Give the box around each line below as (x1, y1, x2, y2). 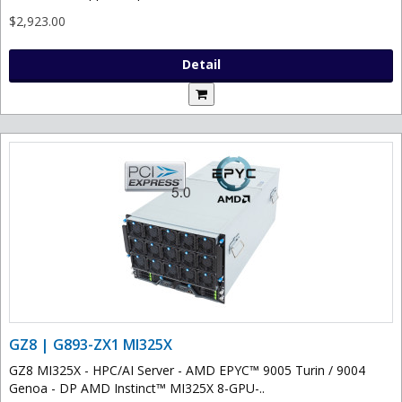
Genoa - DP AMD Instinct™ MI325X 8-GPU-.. (9, 380, 265, 398)
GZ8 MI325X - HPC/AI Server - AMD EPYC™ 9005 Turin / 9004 (9, 362, 365, 380)
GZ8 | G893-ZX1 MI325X (9, 335, 172, 355)
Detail (181, 56, 221, 74)
